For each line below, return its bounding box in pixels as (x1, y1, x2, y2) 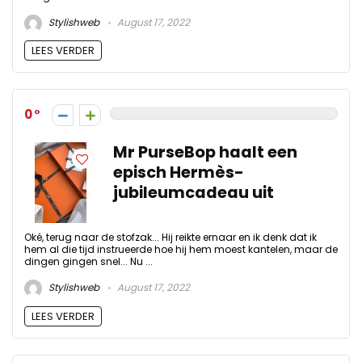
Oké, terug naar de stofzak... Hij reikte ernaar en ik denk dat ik (24, 230, 317, 245)
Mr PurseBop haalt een (113, 141, 297, 164)
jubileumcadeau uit (113, 182, 274, 204)
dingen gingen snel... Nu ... (24, 255, 153, 269)
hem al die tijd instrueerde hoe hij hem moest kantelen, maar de (24, 242, 338, 257)
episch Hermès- (113, 162, 244, 184)
